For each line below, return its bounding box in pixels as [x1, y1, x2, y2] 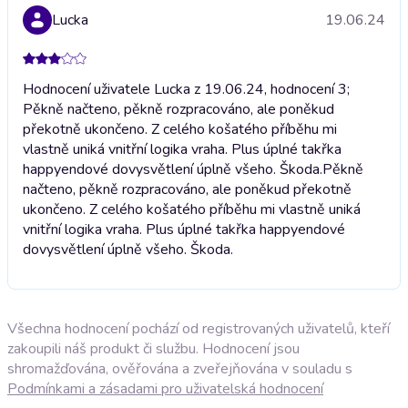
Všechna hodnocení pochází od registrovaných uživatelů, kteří [7, 318, 390, 339]
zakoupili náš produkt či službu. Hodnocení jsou [7, 338, 300, 359]
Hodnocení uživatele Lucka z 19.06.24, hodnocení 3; [23, 78, 350, 99]
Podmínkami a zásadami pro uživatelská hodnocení [7, 378, 323, 399]
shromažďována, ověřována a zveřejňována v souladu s [7, 358, 352, 379]
